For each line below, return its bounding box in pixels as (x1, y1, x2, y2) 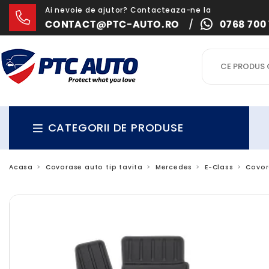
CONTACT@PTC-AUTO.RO (45, 17, 180, 31)
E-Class (204, 163, 234, 172)
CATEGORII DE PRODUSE (44, 120, 184, 135)
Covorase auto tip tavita (45, 163, 143, 172)
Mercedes (155, 163, 193, 172)
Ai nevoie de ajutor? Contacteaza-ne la (45, 5, 211, 15)
